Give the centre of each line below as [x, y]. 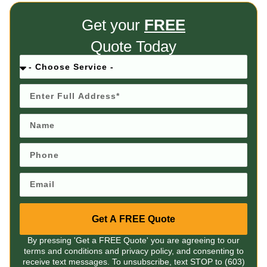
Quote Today [133, 46]
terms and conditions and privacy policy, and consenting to [133, 251]
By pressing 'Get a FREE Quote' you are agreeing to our [133, 240]
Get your [113, 25]
